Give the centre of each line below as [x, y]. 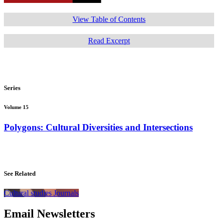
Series [12, 88]
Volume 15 [16, 107]
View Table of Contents [109, 19]
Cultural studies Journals [41, 193]
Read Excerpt [109, 41]
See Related [20, 174]
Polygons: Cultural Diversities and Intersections [98, 127]
